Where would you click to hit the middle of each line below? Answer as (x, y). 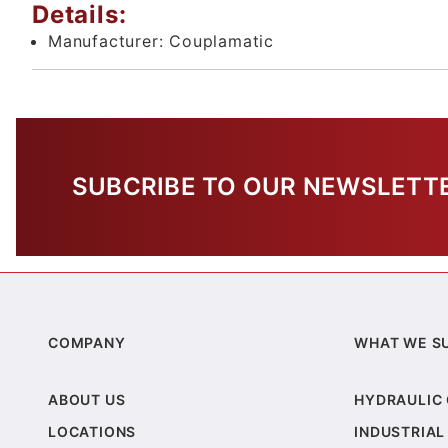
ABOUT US (87, 400)
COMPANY (87, 343)
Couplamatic (222, 41)
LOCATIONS (92, 432)
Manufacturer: (109, 41)
